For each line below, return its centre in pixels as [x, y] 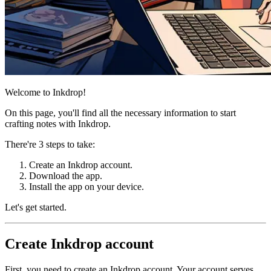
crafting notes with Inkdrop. [58, 123]
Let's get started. [36, 207]
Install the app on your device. [87, 186]
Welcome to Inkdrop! [45, 92]
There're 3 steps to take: [50, 144]
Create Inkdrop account [79, 243]
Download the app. [66, 175]
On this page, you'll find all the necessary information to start [120, 113]
